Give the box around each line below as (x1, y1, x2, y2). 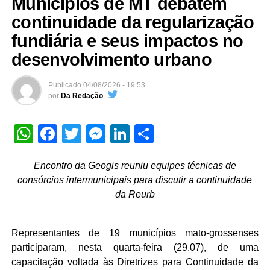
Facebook (57, 123, 143, 145)
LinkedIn (129, 123, 203, 145)
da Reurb (115, 189, 155, 200)
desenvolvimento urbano (11, 50, 212, 70)
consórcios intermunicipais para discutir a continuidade (17, 175, 253, 186)
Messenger (105, 123, 202, 145)
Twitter (81, 123, 139, 145)
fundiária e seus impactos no (11, 31, 243, 51)
